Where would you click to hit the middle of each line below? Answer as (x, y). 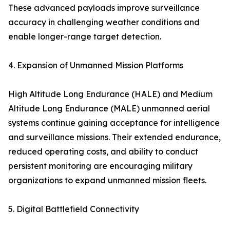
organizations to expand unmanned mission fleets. (107, 180)
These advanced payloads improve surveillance (104, 8)
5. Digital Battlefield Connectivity (74, 209)
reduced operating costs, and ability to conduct (103, 151)
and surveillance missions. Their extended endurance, (114, 137)
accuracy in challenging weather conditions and (104, 22)
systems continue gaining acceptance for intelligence (114, 123)
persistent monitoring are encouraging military (100, 166)
